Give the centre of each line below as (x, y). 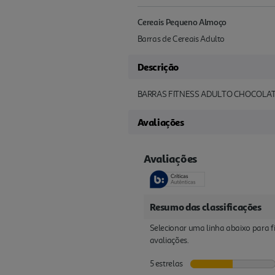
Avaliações (161, 122)
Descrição (158, 67)
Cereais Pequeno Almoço (182, 22)
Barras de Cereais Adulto (181, 39)
